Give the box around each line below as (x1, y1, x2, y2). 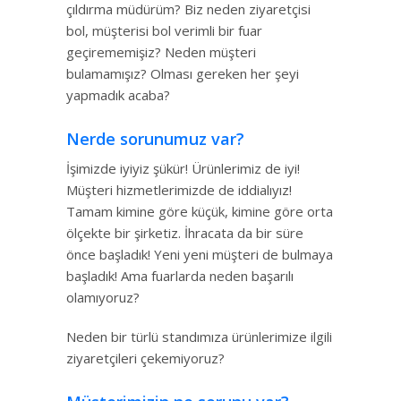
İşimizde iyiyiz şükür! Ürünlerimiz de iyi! (66, 159, 300, 178)
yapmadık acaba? (66, 85, 170, 104)
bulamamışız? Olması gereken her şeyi (66, 64, 299, 82)
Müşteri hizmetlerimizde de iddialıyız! (66, 181, 292, 200)
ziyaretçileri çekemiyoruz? (66, 348, 225, 367)
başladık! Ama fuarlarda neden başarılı (66, 267, 294, 286)
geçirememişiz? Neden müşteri (66, 42, 256, 61)
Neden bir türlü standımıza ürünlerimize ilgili (66, 327, 332, 346)
